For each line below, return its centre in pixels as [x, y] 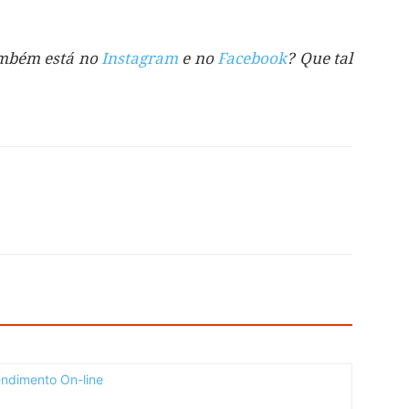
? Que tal [320, 58]
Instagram [140, 58]
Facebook [252, 58]
